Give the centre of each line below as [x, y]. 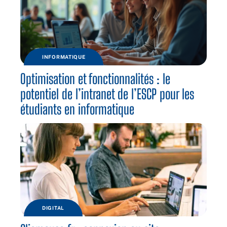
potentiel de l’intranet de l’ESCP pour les [107, 94]
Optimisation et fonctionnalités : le [95, 79]
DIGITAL [53, 208]
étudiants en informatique [77, 109]
